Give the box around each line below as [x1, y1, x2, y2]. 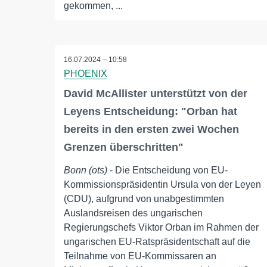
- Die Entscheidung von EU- [107, 165, 228, 176]
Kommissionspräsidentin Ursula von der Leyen [64, 179, 261, 190]
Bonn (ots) [64, 165, 107, 176]
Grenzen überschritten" [64, 141, 184, 154]
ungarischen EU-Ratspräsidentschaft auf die [64, 237, 250, 247]
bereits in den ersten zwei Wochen [64, 123, 239, 136]
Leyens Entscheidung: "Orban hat [64, 105, 237, 118]
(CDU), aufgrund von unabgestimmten [64, 194, 224, 204]
